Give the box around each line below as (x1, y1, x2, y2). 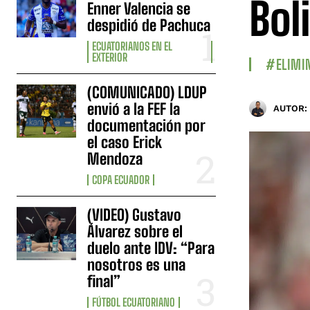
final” (87, 271, 121, 291)
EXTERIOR (92, 50, 128, 64)
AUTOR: (273, 103, 307, 114)
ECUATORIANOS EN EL (92, 39, 173, 53)
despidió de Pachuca (87, 15, 211, 35)
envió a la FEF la (87, 99, 181, 118)
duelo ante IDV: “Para (87, 238, 215, 257)
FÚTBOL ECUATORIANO (92, 295, 176, 309)
